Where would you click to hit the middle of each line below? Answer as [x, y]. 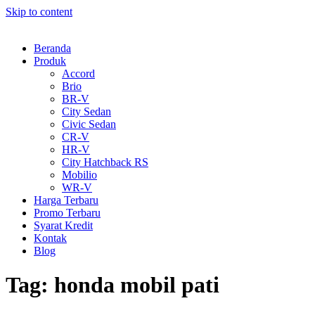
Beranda [52, 48]
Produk [50, 61]
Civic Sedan [89, 124]
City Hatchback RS [105, 162]
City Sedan [86, 111]
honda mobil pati [137, 285]
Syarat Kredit [63, 225]
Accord [78, 73]
